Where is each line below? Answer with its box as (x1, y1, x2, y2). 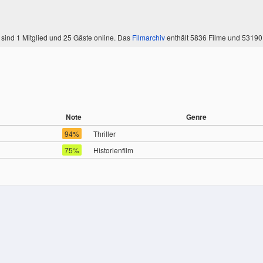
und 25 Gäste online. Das (48, 32, 132, 42)
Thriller (93, 129, 116, 139)
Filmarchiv (132, 32, 165, 42)
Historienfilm (93, 145, 133, 155)
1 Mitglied (16, 32, 48, 42)
